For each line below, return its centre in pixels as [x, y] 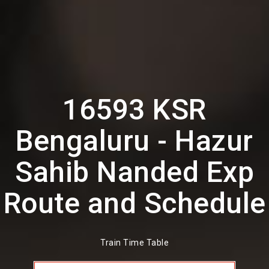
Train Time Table [134, 243]
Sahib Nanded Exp [134, 172]
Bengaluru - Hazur [134, 141]
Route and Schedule [134, 203]
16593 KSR [134, 110]
